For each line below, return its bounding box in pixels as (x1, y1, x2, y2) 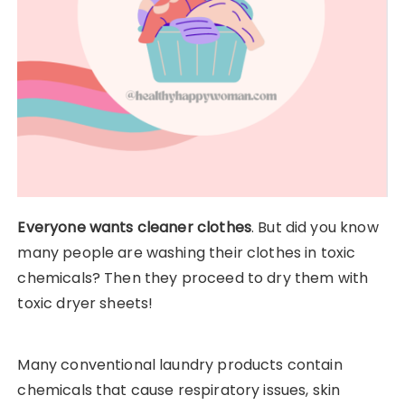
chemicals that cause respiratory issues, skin (17, 380, 341, 401)
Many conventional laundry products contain (17, 354, 343, 376)
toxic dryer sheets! (17, 293, 154, 315)
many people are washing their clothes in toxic (17, 242, 356, 264)
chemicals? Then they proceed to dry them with (17, 268, 369, 289)
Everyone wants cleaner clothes (17, 217, 251, 239)
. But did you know (250, 217, 379, 239)
